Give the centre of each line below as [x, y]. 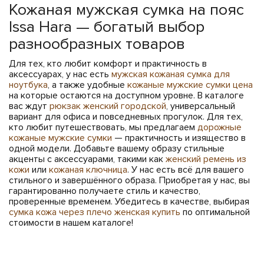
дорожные [220, 127]
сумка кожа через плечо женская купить [95, 212]
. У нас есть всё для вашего [186, 169]
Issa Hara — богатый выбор [107, 27]
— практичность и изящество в [179, 138]
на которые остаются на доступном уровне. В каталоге [126, 95]
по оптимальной [215, 212]
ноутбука [28, 85]
